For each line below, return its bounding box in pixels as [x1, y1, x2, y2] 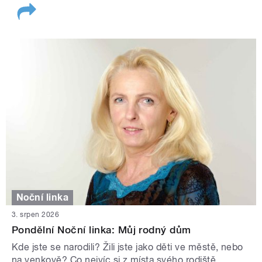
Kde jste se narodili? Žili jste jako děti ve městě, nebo [12, 242, 243, 253]
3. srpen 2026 [12, 211, 60, 219]
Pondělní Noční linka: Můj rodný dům [12, 224, 191, 236]
